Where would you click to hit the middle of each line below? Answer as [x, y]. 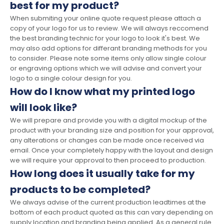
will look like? [43, 108]
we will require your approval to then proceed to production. [108, 160]
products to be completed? [80, 190]
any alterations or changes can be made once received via [107, 140]
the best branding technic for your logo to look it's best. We [105, 38]
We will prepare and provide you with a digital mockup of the [108, 120]
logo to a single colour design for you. [71, 78]
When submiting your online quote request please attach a [105, 18]
